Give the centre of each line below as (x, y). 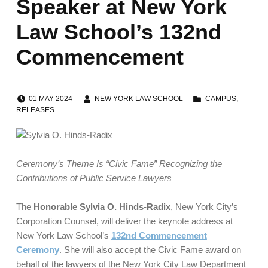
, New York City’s (204, 207)
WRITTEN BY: (100, 94)
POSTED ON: (35, 94)
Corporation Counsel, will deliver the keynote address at (124, 221)
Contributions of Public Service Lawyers (94, 178)
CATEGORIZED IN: (209, 94)
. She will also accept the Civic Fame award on (150, 250)
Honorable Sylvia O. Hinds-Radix (102, 207)
